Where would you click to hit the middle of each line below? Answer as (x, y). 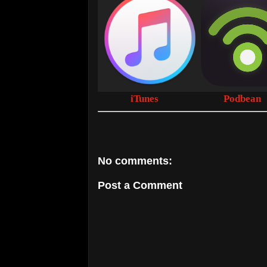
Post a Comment (140, 185)
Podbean (243, 98)
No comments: (135, 161)
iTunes (145, 98)
